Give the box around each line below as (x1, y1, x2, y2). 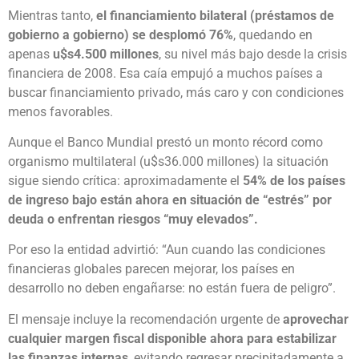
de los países (270, 173, 345, 189)
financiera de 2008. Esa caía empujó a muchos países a (8, 65, 323, 81)
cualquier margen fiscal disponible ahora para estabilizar (8, 330, 337, 346)
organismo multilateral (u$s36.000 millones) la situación (8, 154, 329, 170)
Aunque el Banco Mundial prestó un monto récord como (8, 135, 323, 151)
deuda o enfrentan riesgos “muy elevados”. (8, 212, 258, 228)
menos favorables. (8, 103, 113, 119)
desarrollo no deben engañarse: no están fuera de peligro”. (8, 280, 336, 296)
